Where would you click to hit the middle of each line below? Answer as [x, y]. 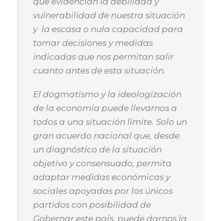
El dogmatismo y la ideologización [107, 94]
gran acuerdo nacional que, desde [106, 136]
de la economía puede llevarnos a [105, 108]
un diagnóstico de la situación [97, 149]
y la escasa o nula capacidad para [108, 29]
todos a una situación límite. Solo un [110, 122]
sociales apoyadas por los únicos [103, 191]
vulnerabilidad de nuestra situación [109, 15]
